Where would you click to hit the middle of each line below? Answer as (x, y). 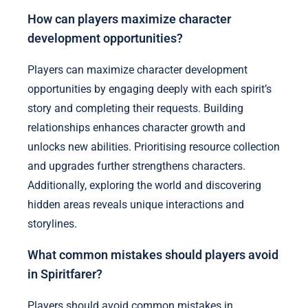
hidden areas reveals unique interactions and (136, 204)
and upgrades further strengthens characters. (136, 166)
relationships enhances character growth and (136, 127)
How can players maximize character (129, 20)
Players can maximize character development (137, 69)
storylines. (52, 223)
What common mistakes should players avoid (153, 255)
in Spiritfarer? (65, 275)
